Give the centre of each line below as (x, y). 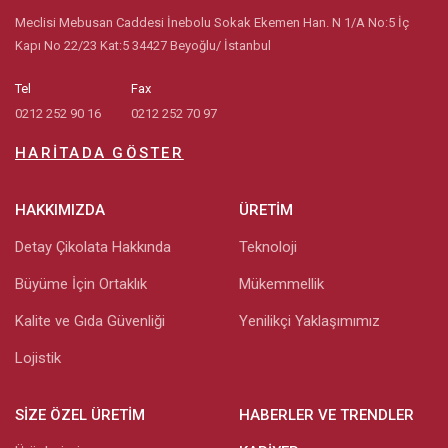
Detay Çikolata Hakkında (93, 246)
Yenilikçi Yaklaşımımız (309, 320)
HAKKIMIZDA (60, 209)
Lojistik (38, 357)
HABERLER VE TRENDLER (326, 414)
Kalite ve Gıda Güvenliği (90, 320)
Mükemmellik (281, 283)
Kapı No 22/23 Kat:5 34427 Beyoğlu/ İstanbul (143, 45)
